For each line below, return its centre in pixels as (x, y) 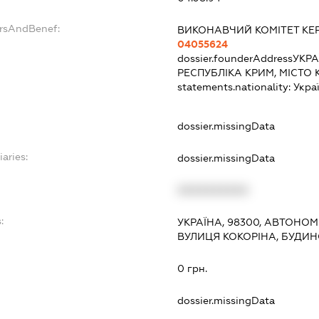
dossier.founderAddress (235, 58)
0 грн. (193, 268)
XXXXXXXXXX (213, 190)
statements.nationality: (236, 87)
